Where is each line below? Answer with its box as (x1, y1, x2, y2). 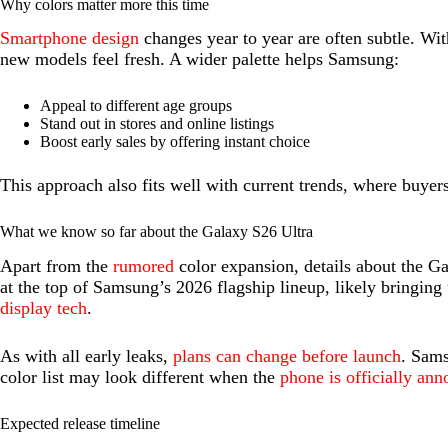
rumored (113, 256, 174, 277)
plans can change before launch (173, 346, 401, 367)
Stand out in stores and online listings (40, 115, 274, 133)
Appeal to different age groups (40, 97, 232, 115)
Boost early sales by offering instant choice (40, 133, 310, 151)
